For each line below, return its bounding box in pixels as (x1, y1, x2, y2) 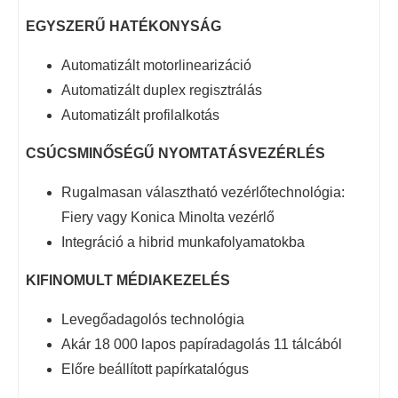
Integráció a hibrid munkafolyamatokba (61, 234, 305, 250)
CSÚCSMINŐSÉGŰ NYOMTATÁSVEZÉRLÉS (26, 145, 325, 161)
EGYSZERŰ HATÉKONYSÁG (26, 18, 221, 34)
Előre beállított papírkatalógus (61, 361, 249, 377)
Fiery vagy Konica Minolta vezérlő (61, 209, 275, 225)
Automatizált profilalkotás (61, 107, 219, 123)
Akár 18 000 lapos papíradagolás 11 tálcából (61, 336, 342, 352)
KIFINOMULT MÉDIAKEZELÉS (26, 272, 230, 288)
